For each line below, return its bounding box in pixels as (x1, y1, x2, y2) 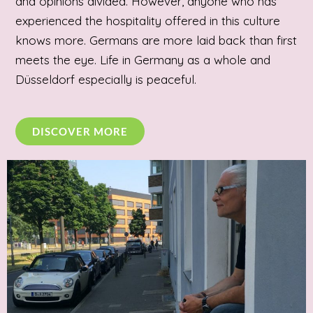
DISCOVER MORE (32, 124, 128, 138)
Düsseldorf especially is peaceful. (15, 72, 200, 87)
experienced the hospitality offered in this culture (15, 13, 280, 29)
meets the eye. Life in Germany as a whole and (15, 52, 270, 68)
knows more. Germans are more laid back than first (15, 33, 297, 48)
